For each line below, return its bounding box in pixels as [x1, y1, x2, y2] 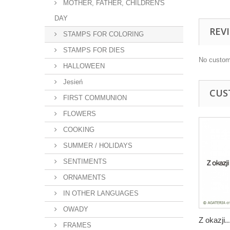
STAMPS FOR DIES [61, 46, 125, 54]
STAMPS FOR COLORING [61, 30, 144, 38]
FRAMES [61, 221, 91, 229]
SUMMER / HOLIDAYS [61, 142, 132, 149]
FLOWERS [61, 110, 96, 118]
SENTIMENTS [61, 158, 107, 165]
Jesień [61, 78, 83, 86]
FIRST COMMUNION [61, 94, 127, 102]
